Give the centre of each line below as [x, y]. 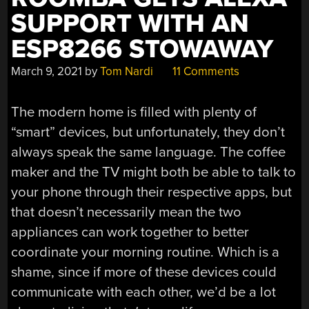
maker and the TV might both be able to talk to [154, 172]
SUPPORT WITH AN [130, 24]
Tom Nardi [127, 72]
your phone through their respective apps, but [152, 192]
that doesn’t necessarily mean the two [127, 212]
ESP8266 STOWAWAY [142, 50]
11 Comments [205, 72]
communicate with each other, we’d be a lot [144, 292]
